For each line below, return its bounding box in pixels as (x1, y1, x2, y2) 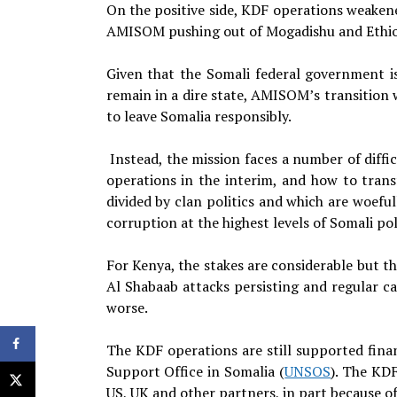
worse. (105, 297, 148, 317)
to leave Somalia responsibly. (105, 105, 292, 126)
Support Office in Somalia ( (105, 361, 285, 381)
